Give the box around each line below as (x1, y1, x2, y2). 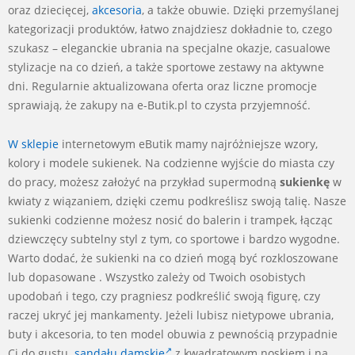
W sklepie (8, 136, 59, 151)
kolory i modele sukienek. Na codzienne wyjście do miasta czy (8, 155, 334, 170)
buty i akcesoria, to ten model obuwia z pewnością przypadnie (8, 326, 338, 342)
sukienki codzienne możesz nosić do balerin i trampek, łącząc (8, 212, 333, 227)
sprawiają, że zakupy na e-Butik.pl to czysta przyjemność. (8, 97, 311, 113)
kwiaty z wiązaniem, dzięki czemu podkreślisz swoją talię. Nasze (8, 193, 346, 208)
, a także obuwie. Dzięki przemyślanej (142, 2, 339, 17)
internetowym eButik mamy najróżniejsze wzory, (59, 136, 318, 151)
